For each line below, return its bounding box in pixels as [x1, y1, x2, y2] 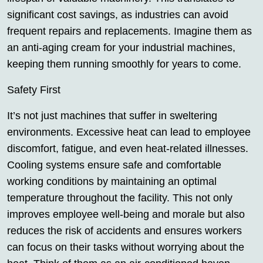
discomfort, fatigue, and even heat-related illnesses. [7, 143, 248, 154]
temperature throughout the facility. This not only [7, 192, 232, 204]
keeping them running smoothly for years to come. [7, 58, 241, 70]
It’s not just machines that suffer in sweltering [7, 110, 217, 122]
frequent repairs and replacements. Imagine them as [7, 25, 252, 37]
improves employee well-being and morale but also [7, 208, 245, 220]
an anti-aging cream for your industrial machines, [7, 42, 235, 53]
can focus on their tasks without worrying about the [7, 241, 244, 253]
